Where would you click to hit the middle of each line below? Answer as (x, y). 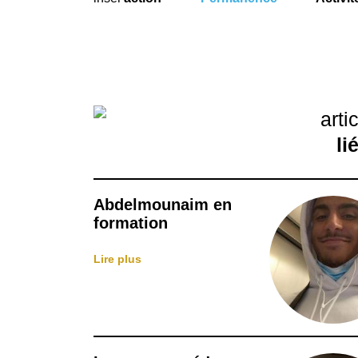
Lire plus (117, 259)
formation (131, 223)
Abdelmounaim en (163, 205)
